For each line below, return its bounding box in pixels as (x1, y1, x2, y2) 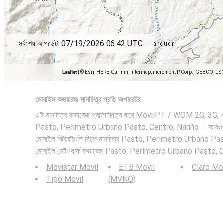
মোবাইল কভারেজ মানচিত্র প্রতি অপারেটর (35, 95, 140, 104)
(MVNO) (108, 174, 136, 184)
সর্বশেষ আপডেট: (18, 39, 61, 48)
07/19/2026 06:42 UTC (61, 39, 143, 48)
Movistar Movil (46, 162, 98, 172)
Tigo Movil (46, 174, 83, 184)
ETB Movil (119, 162, 155, 172)
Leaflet (62, 69, 77, 75)
